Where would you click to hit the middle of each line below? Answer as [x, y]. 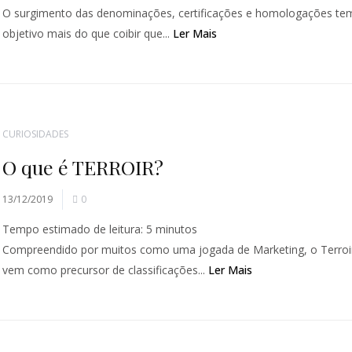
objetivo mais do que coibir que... [88, 33]
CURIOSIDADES [36, 134]
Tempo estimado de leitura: [73, 229]
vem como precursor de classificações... [106, 270]
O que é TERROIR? [83, 167]
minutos [177, 229]
